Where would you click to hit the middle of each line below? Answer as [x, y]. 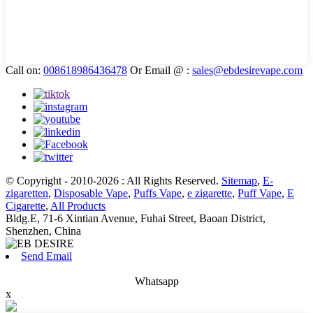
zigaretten [27, 193]
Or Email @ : [160, 70]
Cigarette [26, 205]
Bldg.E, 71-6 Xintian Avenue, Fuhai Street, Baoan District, [136, 218]
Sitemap [239, 180]
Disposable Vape [91, 193]
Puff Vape [260, 193]
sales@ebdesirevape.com [247, 70]
